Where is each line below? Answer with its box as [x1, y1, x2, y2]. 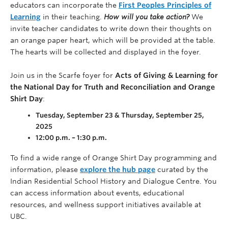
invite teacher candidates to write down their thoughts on [10, 24, 212, 33]
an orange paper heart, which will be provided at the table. [10, 36, 215, 45]
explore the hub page [80, 165, 155, 174]
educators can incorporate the [10, 1, 119, 10]
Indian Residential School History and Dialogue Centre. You [10, 177, 217, 186]
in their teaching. [41, 13, 104, 21]
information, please [10, 165, 80, 174]
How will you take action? [104, 13, 189, 21]
